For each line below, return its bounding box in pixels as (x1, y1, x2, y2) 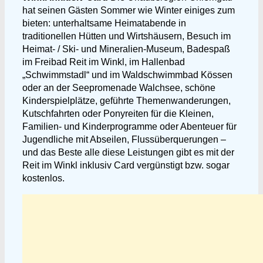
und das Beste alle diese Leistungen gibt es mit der (22, 147, 234, 157)
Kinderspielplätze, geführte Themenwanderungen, (22, 96, 231, 106)
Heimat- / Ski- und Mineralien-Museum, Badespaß (22, 44, 230, 54)
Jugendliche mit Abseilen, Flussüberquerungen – (22, 134, 226, 144)
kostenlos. (22, 173, 65, 183)
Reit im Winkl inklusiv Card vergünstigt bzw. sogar (22, 160, 230, 170)
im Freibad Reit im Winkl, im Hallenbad (22, 57, 185, 67)
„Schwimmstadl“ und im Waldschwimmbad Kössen (22, 70, 232, 80)
